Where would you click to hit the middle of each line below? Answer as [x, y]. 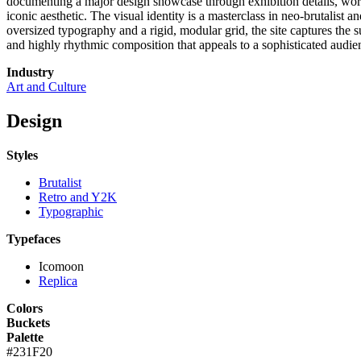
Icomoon [61, 267]
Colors [25, 309]
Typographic [71, 212]
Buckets [28, 323]
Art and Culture [46, 87]
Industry [30, 73]
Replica [58, 281]
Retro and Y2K [78, 197]
